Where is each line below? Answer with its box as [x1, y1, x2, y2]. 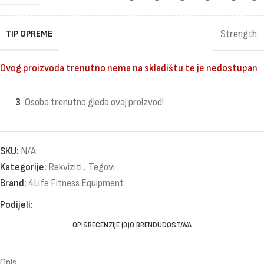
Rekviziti [48, 161, 82, 174]
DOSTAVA [162, 220, 192, 230]
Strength [220, 28, 257, 41]
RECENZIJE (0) [88, 220, 130, 230]
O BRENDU [130, 220, 162, 230]
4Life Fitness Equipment [28, 177, 124, 190]
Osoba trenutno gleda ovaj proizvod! [25, 97, 164, 109]
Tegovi [88, 161, 115, 174]
